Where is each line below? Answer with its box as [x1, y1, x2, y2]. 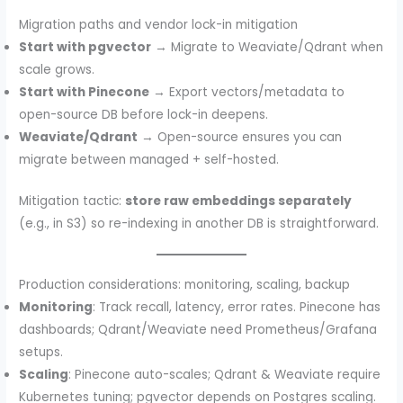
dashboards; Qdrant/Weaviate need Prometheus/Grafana [19, 321, 378, 339]
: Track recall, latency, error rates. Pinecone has [93, 299, 381, 317]
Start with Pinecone [19, 84, 150, 102]
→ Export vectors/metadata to [149, 84, 345, 102]
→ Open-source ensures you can [138, 129, 343, 147]
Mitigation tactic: [19, 192, 126, 210]
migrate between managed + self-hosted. [19, 151, 280, 169]
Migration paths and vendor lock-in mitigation [19, 16, 299, 34]
